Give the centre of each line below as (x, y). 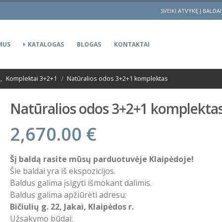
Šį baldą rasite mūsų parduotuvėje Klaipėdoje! (102, 159)
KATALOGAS (46, 44)
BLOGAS (89, 44)
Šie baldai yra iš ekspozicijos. (63, 171)
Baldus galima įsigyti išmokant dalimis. (81, 183)
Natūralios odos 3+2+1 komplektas (117, 79)
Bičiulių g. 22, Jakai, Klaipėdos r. (72, 207)
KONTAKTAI (132, 44)
